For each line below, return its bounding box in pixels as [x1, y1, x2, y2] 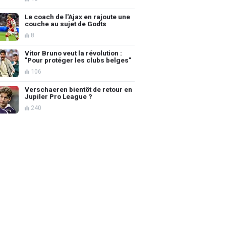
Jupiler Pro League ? [25, 92, 93, 100]
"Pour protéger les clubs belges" [25, 55, 132, 64]
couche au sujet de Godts [25, 19, 107, 28]
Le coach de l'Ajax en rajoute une [25, 12, 131, 21]
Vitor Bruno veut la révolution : [25, 48, 123, 57]
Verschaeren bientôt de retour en [25, 85, 133, 93]
